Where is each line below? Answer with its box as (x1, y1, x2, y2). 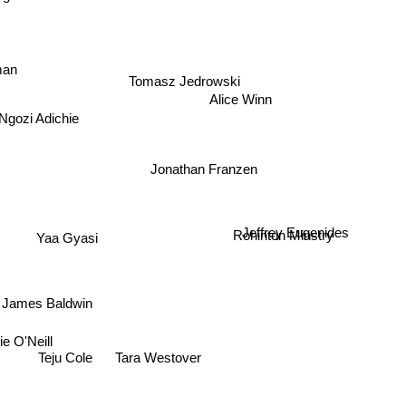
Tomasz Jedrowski (127, 71, 239, 87)
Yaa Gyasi (37, 228, 100, 245)
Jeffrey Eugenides (242, 217, 350, 234)
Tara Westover (115, 350, 202, 366)
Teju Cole (49, 349, 104, 365)
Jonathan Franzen (150, 159, 257, 175)
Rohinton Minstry (234, 230, 335, 246)
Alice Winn (208, 94, 271, 111)
